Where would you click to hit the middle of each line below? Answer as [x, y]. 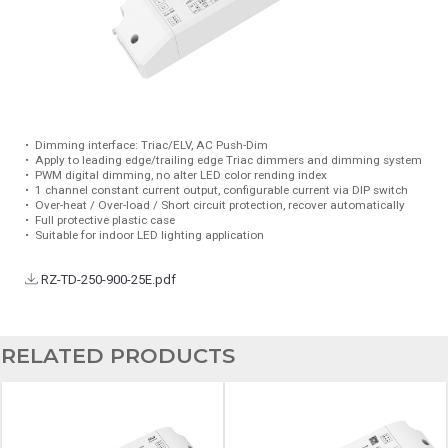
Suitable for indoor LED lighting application [146, 234]
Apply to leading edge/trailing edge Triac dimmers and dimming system [225, 159]
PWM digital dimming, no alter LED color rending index [178, 174]
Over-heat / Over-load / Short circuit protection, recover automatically [217, 204]
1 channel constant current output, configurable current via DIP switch [218, 189]
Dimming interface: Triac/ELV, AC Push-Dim [148, 144]
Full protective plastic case [102, 219]
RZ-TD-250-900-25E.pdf [107, 279]
